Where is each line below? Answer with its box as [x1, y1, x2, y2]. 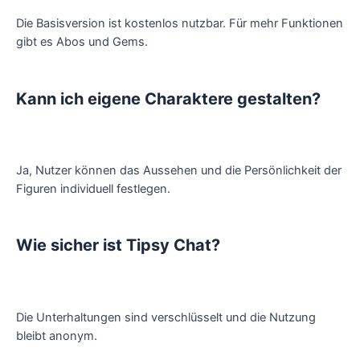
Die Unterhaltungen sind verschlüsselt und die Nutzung [16, 309, 316, 325]
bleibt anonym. [16, 328, 97, 343]
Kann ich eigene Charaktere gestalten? [16, 88, 321, 108]
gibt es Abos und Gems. [16, 35, 148, 50]
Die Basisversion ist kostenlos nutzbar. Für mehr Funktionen [16, 16, 343, 31]
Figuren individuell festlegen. [16, 182, 170, 197]
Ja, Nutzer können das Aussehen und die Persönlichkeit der [16, 163, 342, 178]
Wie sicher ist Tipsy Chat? [16, 235, 220, 256]
